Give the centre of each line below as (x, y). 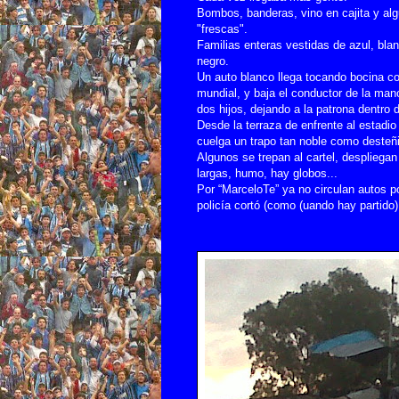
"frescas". (222, 28)
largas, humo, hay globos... (267, 173)
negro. (213, 61)
